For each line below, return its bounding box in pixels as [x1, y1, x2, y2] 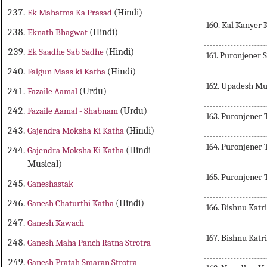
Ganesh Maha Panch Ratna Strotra [27, 237, 151, 249]
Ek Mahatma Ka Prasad [27, 7, 114, 18]
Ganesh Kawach [27, 218, 85, 229]
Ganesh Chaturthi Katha [27, 198, 116, 209]
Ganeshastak [27, 178, 74, 190]
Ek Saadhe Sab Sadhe [27, 46, 106, 58]
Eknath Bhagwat [27, 27, 90, 38]
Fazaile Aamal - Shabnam [27, 105, 120, 117]
